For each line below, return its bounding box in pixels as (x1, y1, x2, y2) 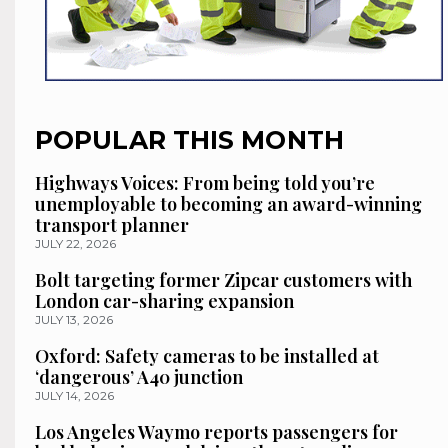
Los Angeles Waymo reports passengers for (35, 420, 398, 445)
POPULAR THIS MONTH (35, 125, 344, 156)
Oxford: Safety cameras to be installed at (35, 344, 379, 369)
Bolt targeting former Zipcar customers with (35, 268, 412, 293)
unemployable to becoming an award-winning (35, 192, 422, 217)
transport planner (35, 213, 189, 238)
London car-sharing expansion (35, 289, 294, 314)
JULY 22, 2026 (35, 236, 116, 252)
